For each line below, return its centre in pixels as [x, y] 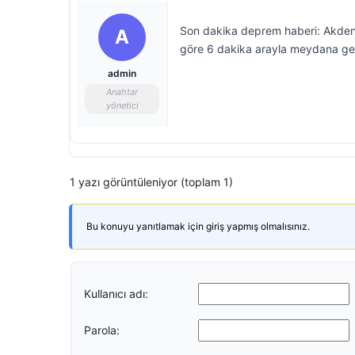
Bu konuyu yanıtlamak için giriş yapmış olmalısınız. [198, 226]
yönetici [122, 105]
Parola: [102, 330]
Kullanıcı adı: [116, 293]
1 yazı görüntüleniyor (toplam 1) [151, 182]
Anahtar [122, 92]
